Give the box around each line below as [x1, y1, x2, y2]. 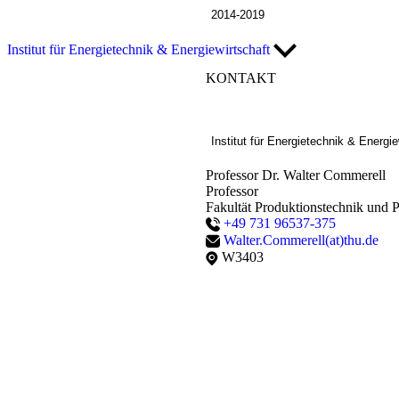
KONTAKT [205, 69, 276, 85]
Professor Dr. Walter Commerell [205, 167, 386, 183]
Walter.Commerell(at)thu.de [223, 232, 379, 248]
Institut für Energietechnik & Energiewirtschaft [7, 41, 273, 57]
